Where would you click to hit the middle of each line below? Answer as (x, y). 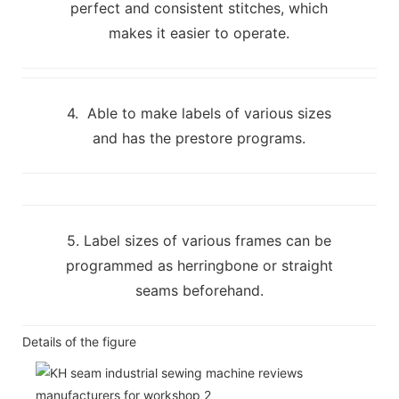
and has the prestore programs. (199, 138)
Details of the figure (79, 341)
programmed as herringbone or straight (199, 265)
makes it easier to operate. (199, 33)
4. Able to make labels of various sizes (199, 113)
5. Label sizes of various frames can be (199, 240)
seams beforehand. (199, 290)
